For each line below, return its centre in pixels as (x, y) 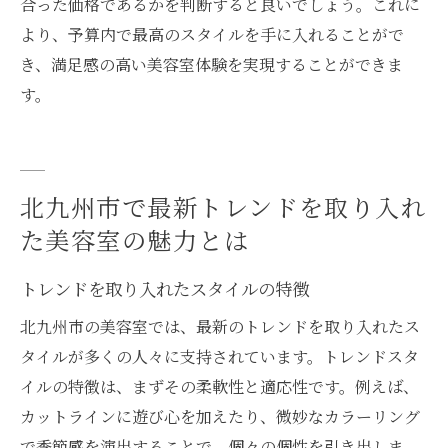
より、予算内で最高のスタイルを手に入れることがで (212, 34)
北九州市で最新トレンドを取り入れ (223, 206)
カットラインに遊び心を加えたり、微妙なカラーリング (220, 416)
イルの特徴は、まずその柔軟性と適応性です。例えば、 (219, 386)
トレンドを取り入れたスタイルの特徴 (164, 288)
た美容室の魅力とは (135, 239)
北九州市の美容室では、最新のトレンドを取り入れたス (220, 326)
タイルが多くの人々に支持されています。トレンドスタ (219, 356)
